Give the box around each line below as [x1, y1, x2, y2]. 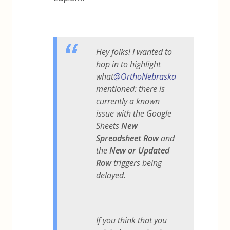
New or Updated [109, 144, 170, 156]
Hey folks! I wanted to [96, 46, 172, 57]
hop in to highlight [96, 58, 161, 70]
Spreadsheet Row [96, 132, 159, 144]
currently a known [96, 95, 160, 107]
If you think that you [96, 214, 167, 226]
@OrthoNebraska [113, 70, 177, 82]
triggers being [111, 157, 162, 168]
